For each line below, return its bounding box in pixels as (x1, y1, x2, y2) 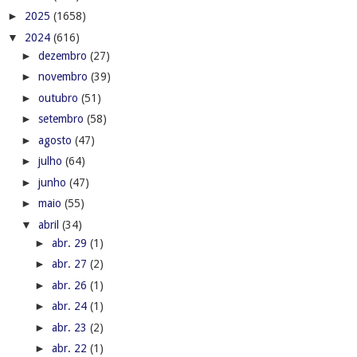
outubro (37, 91, 81, 104)
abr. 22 (51, 342, 90, 355)
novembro (37, 70, 91, 84)
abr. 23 (51, 320, 90, 334)
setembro (37, 112, 87, 126)
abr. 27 (51, 257, 90, 271)
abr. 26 (51, 278, 90, 292)
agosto (37, 133, 75, 147)
